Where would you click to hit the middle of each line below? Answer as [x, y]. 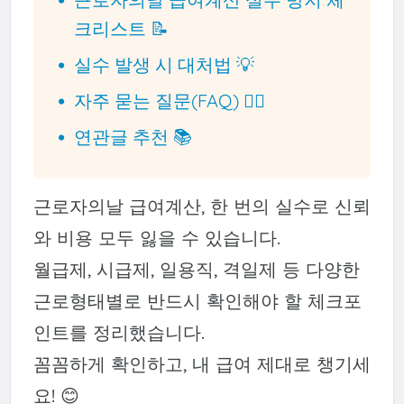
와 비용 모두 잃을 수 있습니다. [156, 237]
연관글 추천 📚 [133, 136]
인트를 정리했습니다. [119, 332]
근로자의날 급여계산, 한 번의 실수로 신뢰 [202, 206]
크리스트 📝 [122, 28]
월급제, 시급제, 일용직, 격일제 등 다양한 [196, 269]
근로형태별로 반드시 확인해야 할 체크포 [197, 300]
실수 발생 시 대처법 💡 [165, 64]
